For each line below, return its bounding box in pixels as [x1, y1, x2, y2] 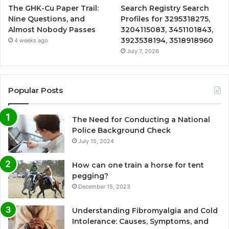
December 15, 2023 [78, 183, 130, 191]
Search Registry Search [121, 4, 210, 13]
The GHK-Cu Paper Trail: [8, 4, 99, 13]
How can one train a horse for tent [72, 161, 204, 170]
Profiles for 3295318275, [121, 14, 211, 24]
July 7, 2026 [127, 48, 159, 55]
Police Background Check [72, 126, 171, 135]
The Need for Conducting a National [72, 115, 210, 125]
